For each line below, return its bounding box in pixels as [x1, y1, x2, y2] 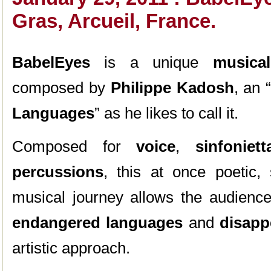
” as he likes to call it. [94, 104, 238, 122]
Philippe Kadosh [110, 79, 234, 97]
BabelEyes [12, 53, 90, 71]
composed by [12, 79, 111, 97]
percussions [12, 163, 103, 181]
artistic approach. [12, 239, 130, 257]
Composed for [12, 137, 136, 155]
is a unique [90, 53, 213, 71]
